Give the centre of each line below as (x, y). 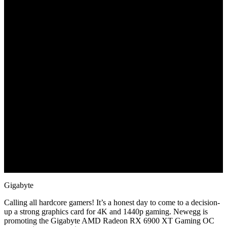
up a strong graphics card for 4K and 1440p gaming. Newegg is (106, 212)
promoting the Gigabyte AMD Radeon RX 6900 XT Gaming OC (109, 221)
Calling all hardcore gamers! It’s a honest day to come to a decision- (112, 202)
